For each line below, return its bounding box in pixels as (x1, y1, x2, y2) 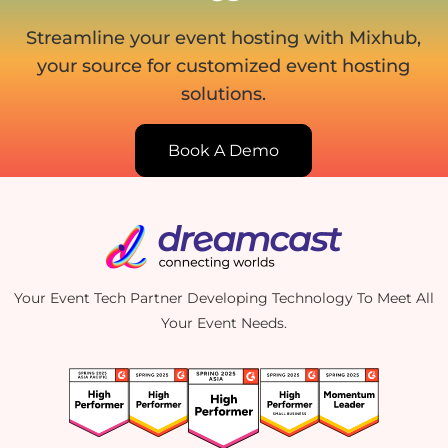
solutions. (181, 83, 267, 106)
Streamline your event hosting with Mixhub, (26, 27, 422, 50)
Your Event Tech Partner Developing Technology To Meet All (13, 289, 434, 308)
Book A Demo (168, 141, 280, 161)
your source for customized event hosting (37, 55, 411, 78)
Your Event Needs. (160, 314, 287, 333)
